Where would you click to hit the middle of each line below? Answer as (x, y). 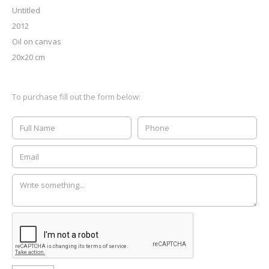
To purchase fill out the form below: (76, 96)
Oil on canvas (37, 41)
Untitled (26, 10)
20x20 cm (29, 57)
